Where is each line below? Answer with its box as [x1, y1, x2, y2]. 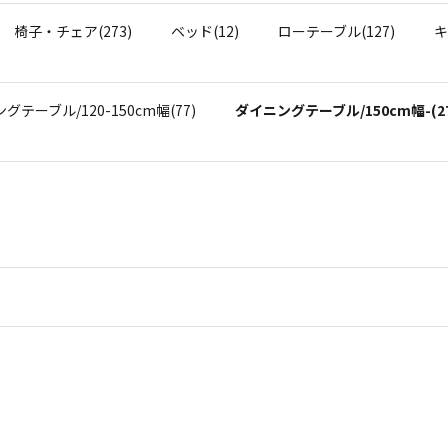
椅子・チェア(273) [14, 20, 132, 41]
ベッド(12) [171, 20, 239, 41]
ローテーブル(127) [278, 20, 395, 41]
